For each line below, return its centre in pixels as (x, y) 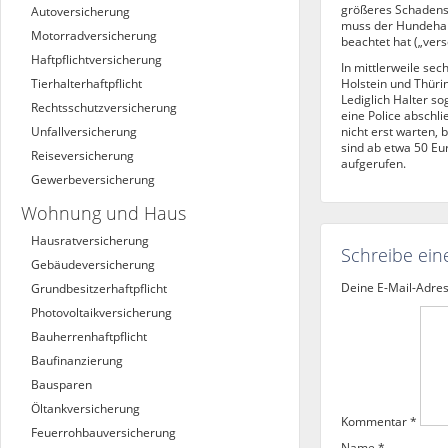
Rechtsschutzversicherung (104, 107)
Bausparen (61, 384)
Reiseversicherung (82, 155)
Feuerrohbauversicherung (103, 432)
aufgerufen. (373, 163)
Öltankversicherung (85, 408)
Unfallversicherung (84, 131)
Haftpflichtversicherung (96, 59)
